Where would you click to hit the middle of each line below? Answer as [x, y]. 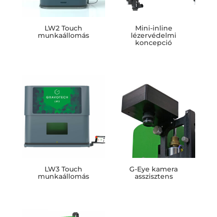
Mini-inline [154, 28]
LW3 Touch [63, 169]
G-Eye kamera [154, 169]
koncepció [154, 43]
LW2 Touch [63, 28]
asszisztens [154, 177]
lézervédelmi [154, 36]
